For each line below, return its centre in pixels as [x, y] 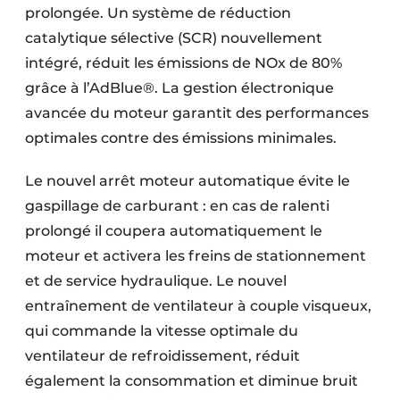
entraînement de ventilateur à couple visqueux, [198, 306]
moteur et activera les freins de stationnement [196, 256]
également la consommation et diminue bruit [192, 381]
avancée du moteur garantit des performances [197, 113]
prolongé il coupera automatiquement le [174, 231]
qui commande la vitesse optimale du [162, 331]
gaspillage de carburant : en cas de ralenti [177, 206]
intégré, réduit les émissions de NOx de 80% [183, 63]
